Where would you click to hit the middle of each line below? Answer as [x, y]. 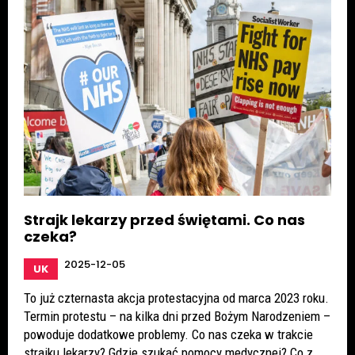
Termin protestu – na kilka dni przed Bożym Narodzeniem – [177, 316]
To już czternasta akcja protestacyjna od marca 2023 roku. [176, 298]
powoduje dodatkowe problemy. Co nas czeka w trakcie [168, 334]
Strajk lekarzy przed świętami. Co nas [164, 219]
